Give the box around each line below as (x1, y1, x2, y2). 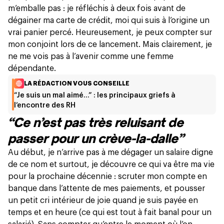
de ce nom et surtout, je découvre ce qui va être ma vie (8, 160, 214, 169)
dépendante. (8, 64, 56, 73)
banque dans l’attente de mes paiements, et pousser (8, 184, 205, 193)
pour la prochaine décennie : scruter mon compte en (8, 172, 207, 181)
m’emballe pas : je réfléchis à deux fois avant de (8, 4, 185, 13)
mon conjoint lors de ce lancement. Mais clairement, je (8, 40, 212, 49)
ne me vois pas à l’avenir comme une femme (8, 52, 173, 61)
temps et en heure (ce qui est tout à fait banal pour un (8, 208, 211, 217)
